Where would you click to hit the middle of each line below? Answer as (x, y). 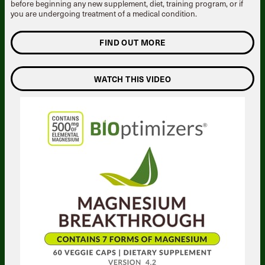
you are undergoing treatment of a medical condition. (104, 13)
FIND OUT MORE (132, 42)
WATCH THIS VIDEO (132, 79)
